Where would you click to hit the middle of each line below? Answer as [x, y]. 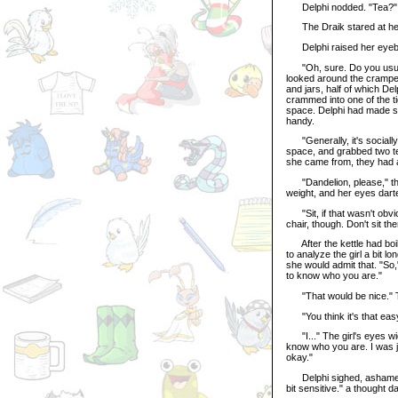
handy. [300, 120]
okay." [299, 358]
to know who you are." [334, 276]
